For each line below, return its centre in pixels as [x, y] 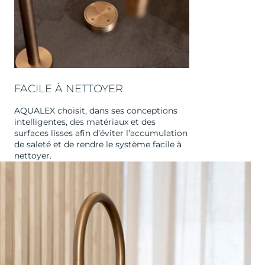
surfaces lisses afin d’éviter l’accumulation [101, 133]
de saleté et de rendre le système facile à [98, 145]
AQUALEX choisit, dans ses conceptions [96, 111]
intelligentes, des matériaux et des [85, 122]
